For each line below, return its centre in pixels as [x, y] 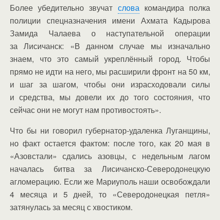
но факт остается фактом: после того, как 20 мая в [110, 143]
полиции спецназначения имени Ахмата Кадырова [110, 20]
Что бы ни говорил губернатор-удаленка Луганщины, [110, 130]
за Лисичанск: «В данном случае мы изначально [110, 46]
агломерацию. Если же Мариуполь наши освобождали [110, 181]
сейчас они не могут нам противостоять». [85, 110]
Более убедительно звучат [64, 8]
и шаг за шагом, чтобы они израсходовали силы [110, 84]
